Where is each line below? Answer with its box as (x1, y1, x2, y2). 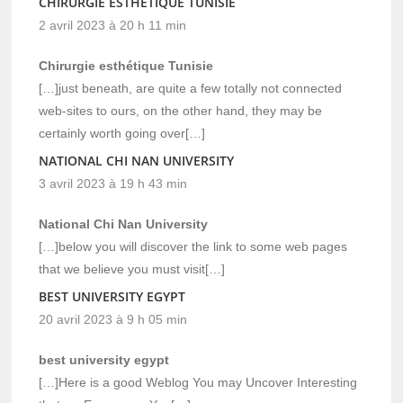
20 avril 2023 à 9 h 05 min (39, 311, 188, 327)
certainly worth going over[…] (39, 125, 206, 140)
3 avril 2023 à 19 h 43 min (39, 175, 188, 191)
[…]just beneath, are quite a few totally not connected (39, 80, 343, 95)
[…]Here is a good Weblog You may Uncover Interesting (39, 374, 358, 390)
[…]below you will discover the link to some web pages (39, 238, 348, 254)
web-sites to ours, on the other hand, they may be (39, 103, 323, 118)
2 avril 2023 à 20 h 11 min (39, 17, 187, 32)
